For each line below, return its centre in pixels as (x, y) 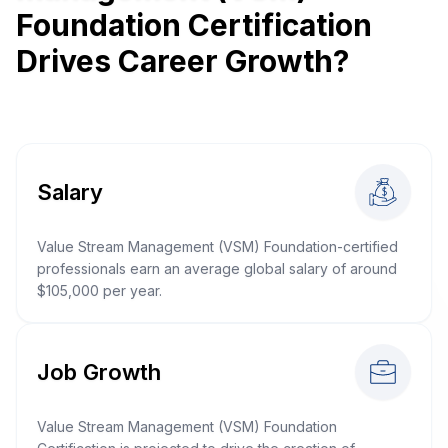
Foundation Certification (194, 25)
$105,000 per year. (99, 290)
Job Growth (99, 371)
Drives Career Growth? (182, 61)
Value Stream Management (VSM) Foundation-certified (217, 246)
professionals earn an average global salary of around (217, 268)
